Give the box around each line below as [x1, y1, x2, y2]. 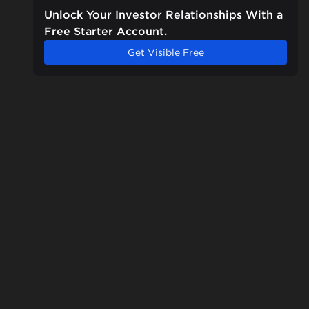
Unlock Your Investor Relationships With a [44, 8, 283, 22]
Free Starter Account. [44, 25, 167, 39]
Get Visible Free [127, 47, 204, 59]
